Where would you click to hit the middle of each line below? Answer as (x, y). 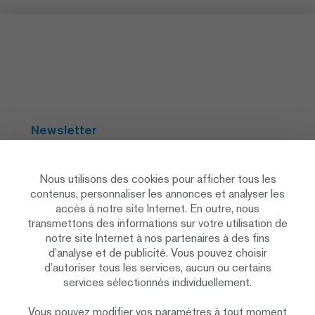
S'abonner (70, 166)
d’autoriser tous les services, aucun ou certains (157, 267)
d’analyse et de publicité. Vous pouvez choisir (157, 252)
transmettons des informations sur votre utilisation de (157, 223)
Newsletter (64, 129)
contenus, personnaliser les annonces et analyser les (157, 193)
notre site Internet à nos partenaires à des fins (157, 238)
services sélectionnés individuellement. (157, 282)
